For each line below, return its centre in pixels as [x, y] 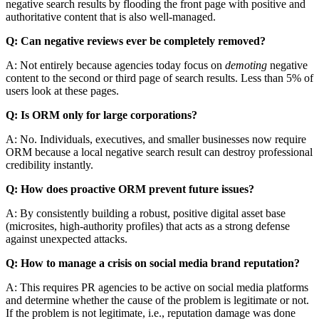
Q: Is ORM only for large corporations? [101, 115]
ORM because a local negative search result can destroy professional [159, 152]
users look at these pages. [62, 90]
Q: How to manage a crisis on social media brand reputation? [153, 263]
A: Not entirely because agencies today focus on [115, 65]
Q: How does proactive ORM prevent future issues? [130, 189]
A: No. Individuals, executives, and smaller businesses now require [156, 139]
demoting [246, 65]
